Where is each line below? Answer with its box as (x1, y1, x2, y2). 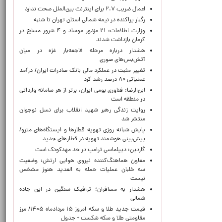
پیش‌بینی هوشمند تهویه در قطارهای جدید (43, 135, 145, 144)
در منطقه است (111, 95, 145, 104)
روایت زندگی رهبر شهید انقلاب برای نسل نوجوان (19, 106, 145, 115)
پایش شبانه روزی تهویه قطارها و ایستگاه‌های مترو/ (19, 126, 145, 135)
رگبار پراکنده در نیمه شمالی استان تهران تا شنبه (34, 16, 145, 25)
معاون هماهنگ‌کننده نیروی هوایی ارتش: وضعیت (19, 157, 145, 166)
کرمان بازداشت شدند (93, 36, 145, 45)
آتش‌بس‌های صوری (100, 55, 145, 64)
